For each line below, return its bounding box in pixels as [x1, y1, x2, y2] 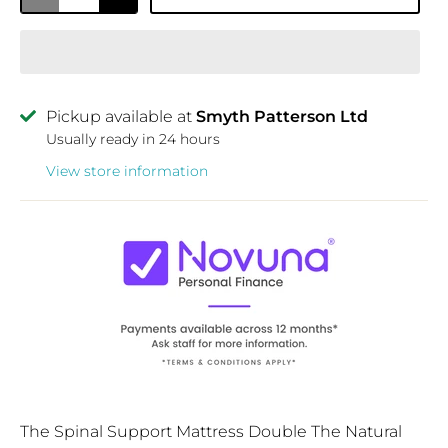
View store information [46, 162, 208, 179]
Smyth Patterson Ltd [196, 106, 368, 126]
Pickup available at [46, 106, 196, 126]
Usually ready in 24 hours [46, 130, 220, 147]
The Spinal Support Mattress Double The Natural [20, 421, 402, 441]
